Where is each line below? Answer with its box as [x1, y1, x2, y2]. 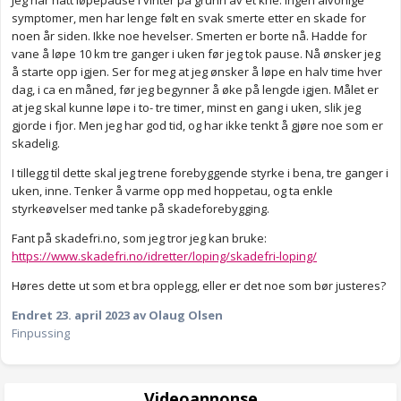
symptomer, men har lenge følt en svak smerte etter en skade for [12, 10, 366, 27]
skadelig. [12, 135, 60, 152]
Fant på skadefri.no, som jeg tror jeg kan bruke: [12, 230, 267, 247]
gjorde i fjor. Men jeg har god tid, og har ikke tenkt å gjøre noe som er [12, 117, 383, 134]
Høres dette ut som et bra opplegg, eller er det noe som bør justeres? [12, 277, 386, 294]
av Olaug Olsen [130, 307, 223, 324]
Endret [12, 307, 55, 324]
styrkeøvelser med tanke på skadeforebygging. [12, 200, 269, 218]
